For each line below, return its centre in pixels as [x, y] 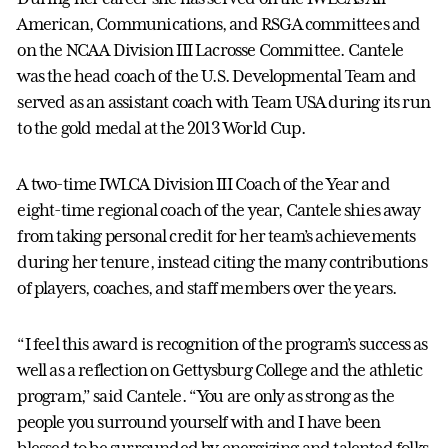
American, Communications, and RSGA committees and [219, 23]
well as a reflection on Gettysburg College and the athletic [220, 369]
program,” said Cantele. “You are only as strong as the [206, 395]
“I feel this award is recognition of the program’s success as [222, 343]
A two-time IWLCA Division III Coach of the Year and [203, 183]
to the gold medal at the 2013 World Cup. [161, 127]
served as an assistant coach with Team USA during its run [223, 101]
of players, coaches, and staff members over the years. [207, 287]
